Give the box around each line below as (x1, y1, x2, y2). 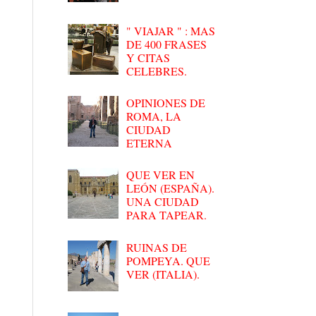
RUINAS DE (126, 239, 188, 255)
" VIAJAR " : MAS (126, 23, 216, 38)
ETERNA (126, 135, 173, 150)
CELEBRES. (126, 63, 188, 78)
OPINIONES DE (126, 95, 206, 110)
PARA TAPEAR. (126, 207, 207, 223)
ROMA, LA (126, 108, 182, 123)
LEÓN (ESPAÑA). (126, 181, 215, 196)
